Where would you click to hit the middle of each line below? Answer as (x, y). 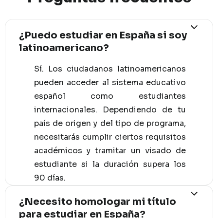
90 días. (50, 178)
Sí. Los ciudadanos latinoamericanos (110, 69)
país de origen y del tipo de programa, (110, 123)
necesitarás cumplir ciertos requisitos (110, 137)
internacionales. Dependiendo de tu (110, 109)
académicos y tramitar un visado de (110, 150)
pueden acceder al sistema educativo (110, 82)
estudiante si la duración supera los (110, 164)
